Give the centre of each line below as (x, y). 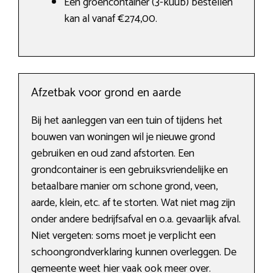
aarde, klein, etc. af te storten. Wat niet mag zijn (133, 203)
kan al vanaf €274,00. (111, 19)
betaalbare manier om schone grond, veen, (124, 187)
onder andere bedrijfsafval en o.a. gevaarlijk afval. (136, 220)
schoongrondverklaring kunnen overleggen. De (134, 253)
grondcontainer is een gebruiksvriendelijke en (129, 170)
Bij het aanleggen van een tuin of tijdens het (127, 121)
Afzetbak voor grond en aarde (106, 93)
